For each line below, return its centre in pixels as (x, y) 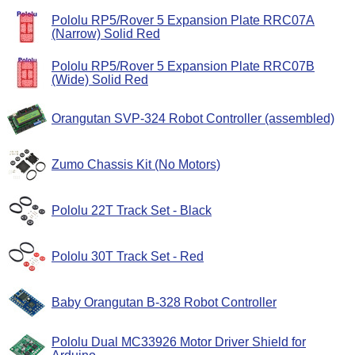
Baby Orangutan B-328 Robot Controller (164, 303)
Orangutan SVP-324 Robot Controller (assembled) (193, 119)
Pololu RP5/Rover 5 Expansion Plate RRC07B (183, 67)
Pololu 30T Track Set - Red (128, 257)
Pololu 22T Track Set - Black (132, 211)
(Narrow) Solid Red (106, 34)
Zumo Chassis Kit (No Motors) (136, 165)
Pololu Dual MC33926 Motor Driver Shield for (179, 342)
